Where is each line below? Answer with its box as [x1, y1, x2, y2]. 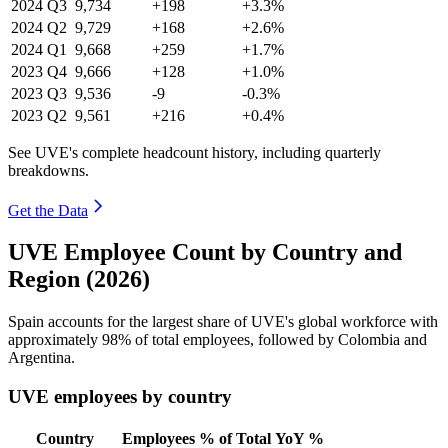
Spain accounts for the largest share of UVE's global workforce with [8, 313, 438, 331]
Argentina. [8, 349, 75, 367]
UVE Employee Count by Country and [8, 239, 402, 266]
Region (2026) [8, 266, 150, 293]
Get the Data [8, 201, 88, 219]
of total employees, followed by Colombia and [131, 331, 427, 349]
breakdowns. [8, 161, 89, 179]
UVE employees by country [8, 386, 232, 408]
